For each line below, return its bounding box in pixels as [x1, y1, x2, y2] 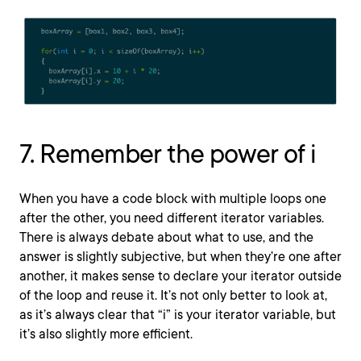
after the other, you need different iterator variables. [19, 210, 324, 226]
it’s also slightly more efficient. [19, 326, 193, 342]
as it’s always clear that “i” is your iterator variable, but [19, 307, 336, 323]
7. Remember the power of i [19, 138, 316, 170]
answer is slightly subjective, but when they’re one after [19, 249, 342, 265]
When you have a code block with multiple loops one [19, 191, 326, 207]
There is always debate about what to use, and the [19, 230, 313, 246]
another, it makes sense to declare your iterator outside [19, 268, 342, 284]
